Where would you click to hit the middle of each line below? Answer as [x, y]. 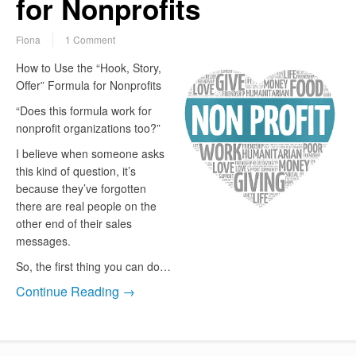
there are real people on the [86, 206]
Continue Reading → [75, 292]
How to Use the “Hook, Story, [89, 68]
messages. [43, 241]
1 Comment [90, 40]
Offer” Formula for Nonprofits [89, 85]
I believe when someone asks [90, 154]
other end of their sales [74, 224]
